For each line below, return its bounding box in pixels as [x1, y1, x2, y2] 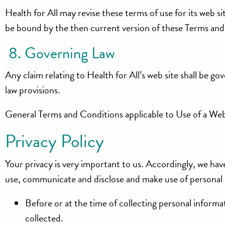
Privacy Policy [5, 128, 104, 155]
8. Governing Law [5, 41, 116, 65]
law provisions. [5, 82, 61, 97]
